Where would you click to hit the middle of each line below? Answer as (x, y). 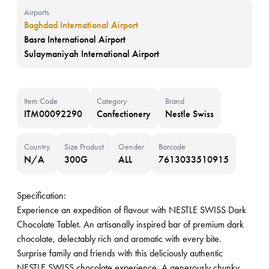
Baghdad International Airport (81, 25)
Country (37, 147)
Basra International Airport (75, 39)
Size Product (84, 147)
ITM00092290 (53, 114)
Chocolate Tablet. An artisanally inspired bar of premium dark (130, 224)
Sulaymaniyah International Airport (92, 54)
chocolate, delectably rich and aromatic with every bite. (119, 239)
